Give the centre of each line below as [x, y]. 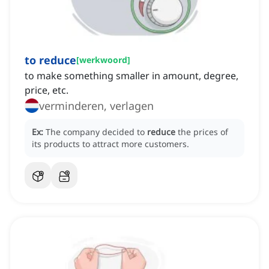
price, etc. [47, 90]
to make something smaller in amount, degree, [131, 76]
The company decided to [96, 132]
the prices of [203, 132]
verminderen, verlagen [96, 106]
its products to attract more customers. [110, 144]
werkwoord [103, 60]
